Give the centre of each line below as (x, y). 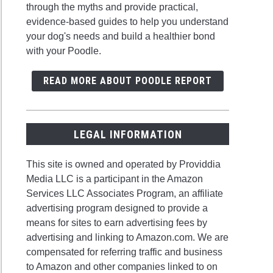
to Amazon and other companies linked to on (122, 266)
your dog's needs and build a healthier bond (121, 37)
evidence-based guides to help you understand (128, 22)
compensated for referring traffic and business (125, 252)
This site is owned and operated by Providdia (124, 164)
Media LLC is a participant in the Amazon (115, 179)
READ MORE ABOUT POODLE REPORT (128, 81)
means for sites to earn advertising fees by (117, 222)
